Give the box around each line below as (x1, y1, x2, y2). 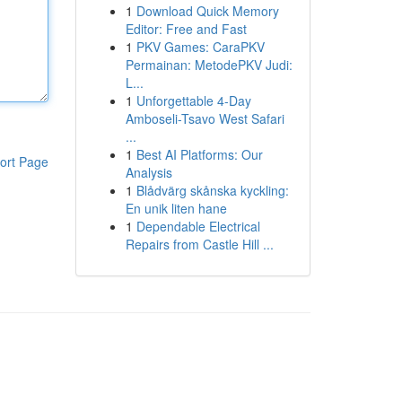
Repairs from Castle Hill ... (125, 235, 274, 253)
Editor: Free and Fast (125, 20, 247, 38)
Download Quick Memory (135, 2, 279, 20)
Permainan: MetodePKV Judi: (125, 56, 293, 74)
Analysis (125, 163, 172, 181)
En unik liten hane (125, 199, 227, 217)
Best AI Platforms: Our (135, 145, 263, 163)
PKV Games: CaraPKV (135, 38, 265, 56)
